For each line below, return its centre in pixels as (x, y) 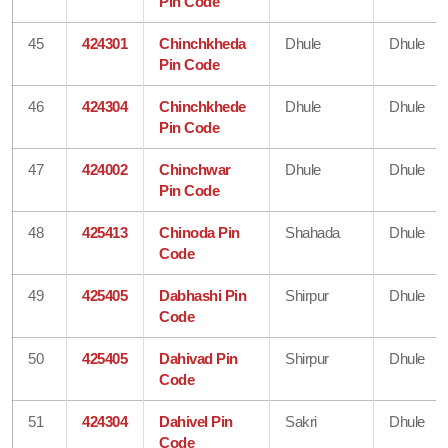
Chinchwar (195, 169)
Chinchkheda (202, 43)
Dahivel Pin (196, 421)
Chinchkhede (202, 106)
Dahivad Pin (198, 358)
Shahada (312, 232)
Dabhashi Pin (203, 295)
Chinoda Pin (199, 232)
